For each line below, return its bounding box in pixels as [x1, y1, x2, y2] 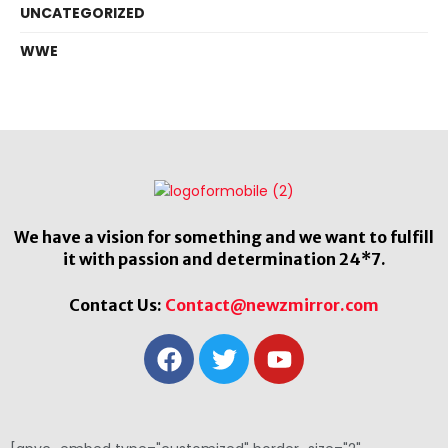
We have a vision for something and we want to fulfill [14, 227, 434, 248]
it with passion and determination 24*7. [62, 249, 386, 270]
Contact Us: [69, 295, 165, 316]
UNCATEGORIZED [20, 3, 145, 24]
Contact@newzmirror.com [165, 295, 379, 316]
